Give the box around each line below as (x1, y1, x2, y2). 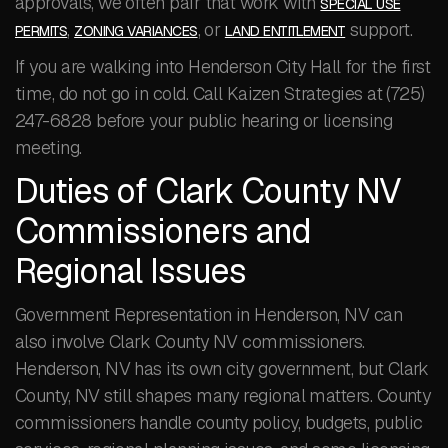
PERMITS (15, 22, 68, 40)
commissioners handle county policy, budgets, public (15, 411, 423, 434)
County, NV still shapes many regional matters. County (15, 384, 431, 407)
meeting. (15, 136, 82, 159)
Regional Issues (15, 249, 246, 293)
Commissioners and (15, 209, 311, 253)
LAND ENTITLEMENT (224, 22, 346, 40)
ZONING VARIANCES (74, 22, 198, 40)
